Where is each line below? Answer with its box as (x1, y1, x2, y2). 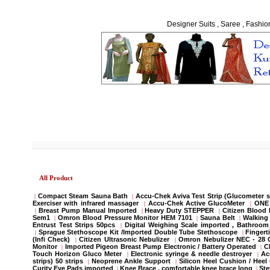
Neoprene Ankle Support (91, 257, 171, 265)
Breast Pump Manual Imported (38, 207, 137, 214)
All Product (39, 174, 73, 181)
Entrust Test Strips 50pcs (33, 221, 115, 228)
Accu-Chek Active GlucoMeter (148, 199, 248, 207)
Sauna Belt (199, 214, 237, 221)
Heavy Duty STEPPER (145, 207, 215, 214)
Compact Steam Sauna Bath (37, 192, 128, 199)
